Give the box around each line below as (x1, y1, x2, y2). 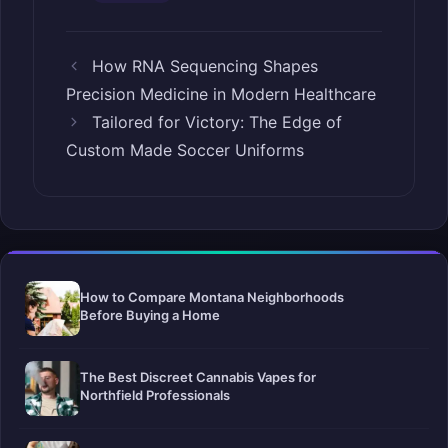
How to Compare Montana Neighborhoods (80, 288, 344, 305)
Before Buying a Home (80, 306, 220, 323)
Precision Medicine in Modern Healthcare (66, 83, 376, 104)
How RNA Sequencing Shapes (91, 55, 318, 76)
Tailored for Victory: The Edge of (91, 111, 342, 132)
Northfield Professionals (80, 386, 230, 403)
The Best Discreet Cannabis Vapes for (80, 368, 316, 385)
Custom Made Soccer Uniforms (66, 139, 304, 160)
